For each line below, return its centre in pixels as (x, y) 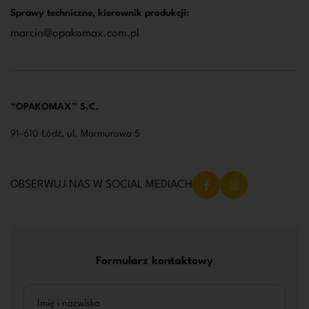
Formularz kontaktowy (154, 261)
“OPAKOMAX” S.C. (55, 107)
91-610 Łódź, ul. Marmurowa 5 (75, 134)
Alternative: (48, 291)
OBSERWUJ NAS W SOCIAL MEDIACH (101, 185)
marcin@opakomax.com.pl (75, 33)
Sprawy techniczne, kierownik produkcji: (100, 13)
